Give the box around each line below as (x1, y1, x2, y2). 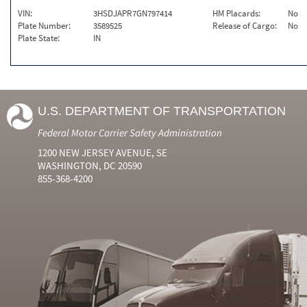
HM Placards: (212, 8, 261, 19)
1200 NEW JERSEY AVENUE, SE (38, 146, 167, 159)
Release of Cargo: (212, 20, 278, 32)
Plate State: (18, 32, 60, 44)
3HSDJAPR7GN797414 (93, 8, 172, 19)
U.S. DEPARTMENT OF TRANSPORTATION (38, 104, 286, 118)
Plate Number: (18, 20, 71, 32)
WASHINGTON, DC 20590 (38, 159, 142, 172)
